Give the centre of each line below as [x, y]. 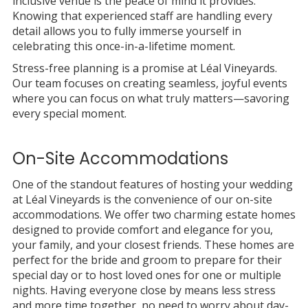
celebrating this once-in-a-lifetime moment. [123, 46]
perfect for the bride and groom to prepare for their [147, 260]
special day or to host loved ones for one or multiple [146, 275]
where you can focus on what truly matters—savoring [151, 98]
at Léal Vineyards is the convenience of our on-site [142, 199]
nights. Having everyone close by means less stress [144, 290]
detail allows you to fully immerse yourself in [126, 31]
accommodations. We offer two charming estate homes [154, 214]
